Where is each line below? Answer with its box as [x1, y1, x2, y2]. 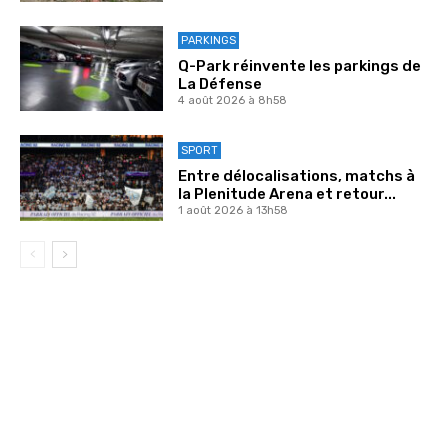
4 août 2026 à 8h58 [177, 94, 287, 108]
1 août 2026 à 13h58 [177, 204, 288, 218]
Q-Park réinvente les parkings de [177, 57, 421, 76]
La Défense [177, 75, 262, 94]
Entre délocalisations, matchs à [177, 167, 415, 186]
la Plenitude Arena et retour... [177, 185, 396, 204]
